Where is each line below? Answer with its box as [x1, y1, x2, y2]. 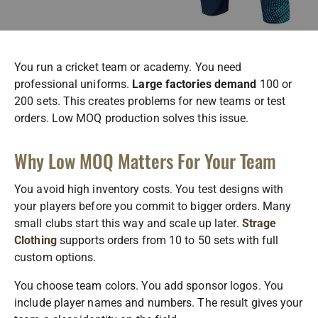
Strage [241, 216, 277, 230]
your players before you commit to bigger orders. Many [14, 199, 292, 213]
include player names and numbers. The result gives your [14, 295, 303, 309]
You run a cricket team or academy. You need [14, 60, 242, 74]
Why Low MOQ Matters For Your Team [14, 146, 276, 175]
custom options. [14, 250, 97, 264]
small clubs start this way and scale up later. [14, 216, 242, 230]
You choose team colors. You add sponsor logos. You [14, 278, 284, 292]
